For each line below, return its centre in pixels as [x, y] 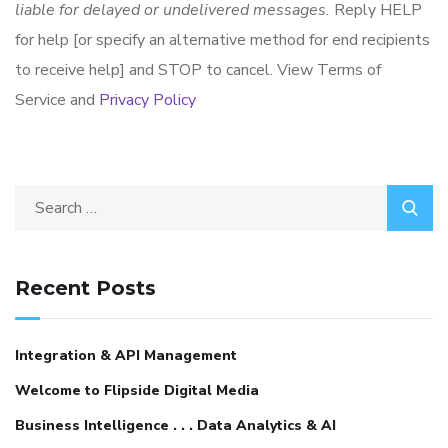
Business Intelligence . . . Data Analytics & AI [175, 425]
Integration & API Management [126, 355]
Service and [57, 100]
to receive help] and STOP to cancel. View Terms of [198, 70]
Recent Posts [85, 288]
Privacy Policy [147, 100]
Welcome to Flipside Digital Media [137, 390]
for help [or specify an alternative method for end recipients [222, 40]
